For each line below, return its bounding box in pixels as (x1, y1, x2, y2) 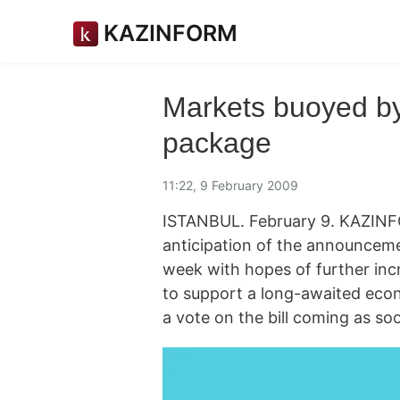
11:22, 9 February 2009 (162, 177, 298, 193)
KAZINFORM (104, 20, 237, 46)
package (162, 127, 271, 159)
